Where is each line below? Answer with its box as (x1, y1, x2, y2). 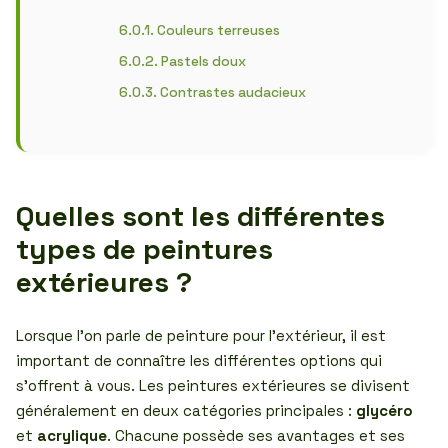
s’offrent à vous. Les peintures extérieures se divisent (16, 376, 410, 395)
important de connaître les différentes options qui (16, 351, 382, 370)
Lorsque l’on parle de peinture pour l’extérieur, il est (16, 326, 386, 345)
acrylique (37, 426, 107, 445)
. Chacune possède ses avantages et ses (107, 426, 405, 445)
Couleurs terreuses (156, 22, 280, 39)
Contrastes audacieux (159, 84, 306, 101)
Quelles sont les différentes (16, 198, 385, 234)
